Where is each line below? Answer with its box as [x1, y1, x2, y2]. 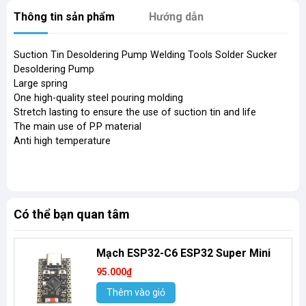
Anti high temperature [14, 135, 111, 148]
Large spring [14, 78, 68, 90]
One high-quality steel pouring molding [14, 92, 183, 105]
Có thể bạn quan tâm [14, 207, 130, 222]
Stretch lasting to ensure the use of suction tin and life [14, 107, 256, 119]
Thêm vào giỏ [107, 287, 165, 298]
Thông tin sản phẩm [14, 10, 115, 24]
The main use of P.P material [14, 121, 141, 133]
